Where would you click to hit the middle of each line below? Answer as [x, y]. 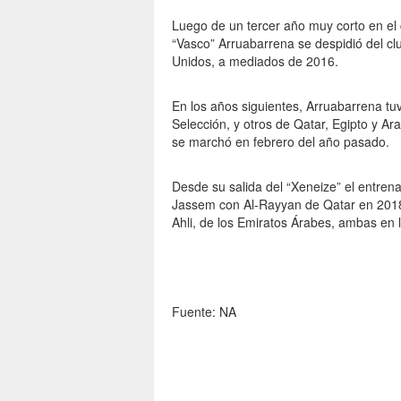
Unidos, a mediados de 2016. [255, 61]
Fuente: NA [204, 311]
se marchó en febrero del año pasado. [281, 141]
